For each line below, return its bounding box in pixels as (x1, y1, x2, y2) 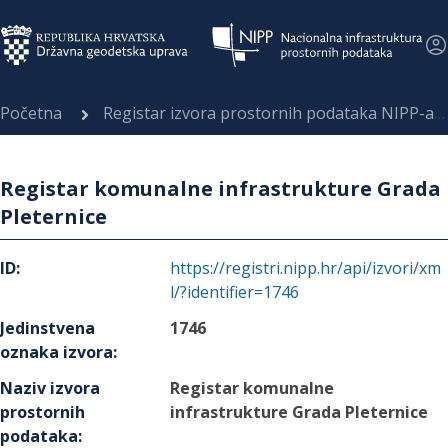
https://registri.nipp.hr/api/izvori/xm (170, 257, 442, 279)
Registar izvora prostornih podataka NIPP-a (103, 102, 434, 124)
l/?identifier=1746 (170, 281, 300, 303)
